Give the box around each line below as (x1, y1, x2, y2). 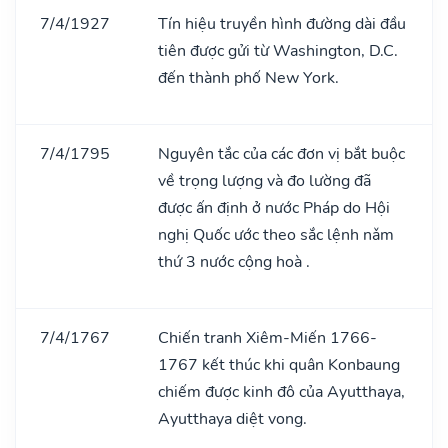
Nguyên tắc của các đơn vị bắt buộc (158, 142, 405, 165)
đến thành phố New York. (158, 66, 339, 89)
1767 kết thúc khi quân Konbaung (158, 353, 400, 376)
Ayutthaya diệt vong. (158, 407, 307, 430)
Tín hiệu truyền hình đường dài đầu (158, 12, 406, 35)
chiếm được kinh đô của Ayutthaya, (158, 380, 405, 403)
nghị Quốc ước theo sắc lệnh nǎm (158, 223, 394, 246)
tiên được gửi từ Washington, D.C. (158, 39, 398, 62)
